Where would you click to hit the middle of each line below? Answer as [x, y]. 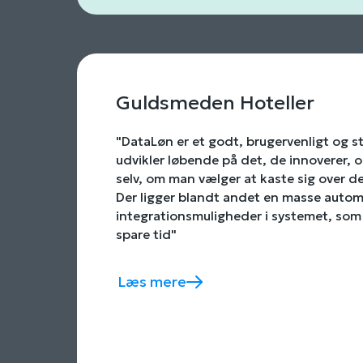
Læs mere [152, 282]
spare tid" [147, 235]
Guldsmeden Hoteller [216, 102]
